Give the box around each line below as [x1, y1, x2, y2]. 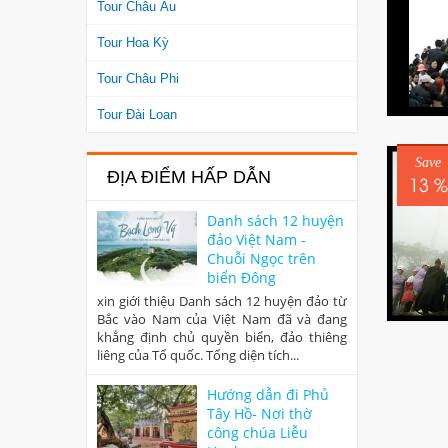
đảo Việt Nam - [207, 230, 306, 250]
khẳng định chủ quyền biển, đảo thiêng [97, 328, 347, 347]
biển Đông [207, 268, 276, 288]
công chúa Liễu [207, 423, 308, 443]
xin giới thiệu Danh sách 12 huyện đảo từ [97, 292, 347, 311]
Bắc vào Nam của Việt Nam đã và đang [97, 310, 347, 329]
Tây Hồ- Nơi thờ [207, 404, 312, 424]
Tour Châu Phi [97, 71, 179, 87]
